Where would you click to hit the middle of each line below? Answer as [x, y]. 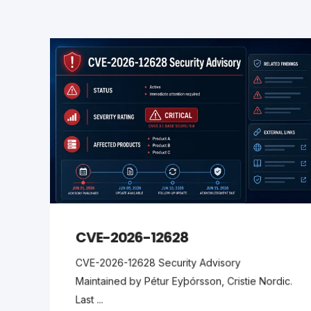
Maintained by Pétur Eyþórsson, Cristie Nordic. [184, 281]
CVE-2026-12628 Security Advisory [158, 262]
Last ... [89, 299]
